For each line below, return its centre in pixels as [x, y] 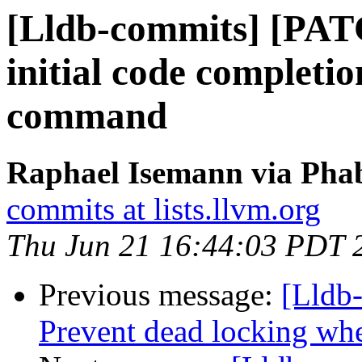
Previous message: [160, 295]
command [87, 116]
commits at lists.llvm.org [164, 209]
